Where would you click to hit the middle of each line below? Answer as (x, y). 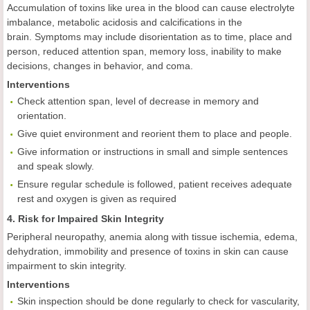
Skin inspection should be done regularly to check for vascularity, (158, 301)
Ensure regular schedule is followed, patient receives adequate (155, 184)
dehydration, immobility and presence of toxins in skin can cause (148, 252)
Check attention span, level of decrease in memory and (138, 101)
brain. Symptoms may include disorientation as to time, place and (149, 37)
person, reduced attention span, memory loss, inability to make (144, 52)
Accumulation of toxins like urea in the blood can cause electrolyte (151, 8)
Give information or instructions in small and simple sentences (153, 152)
